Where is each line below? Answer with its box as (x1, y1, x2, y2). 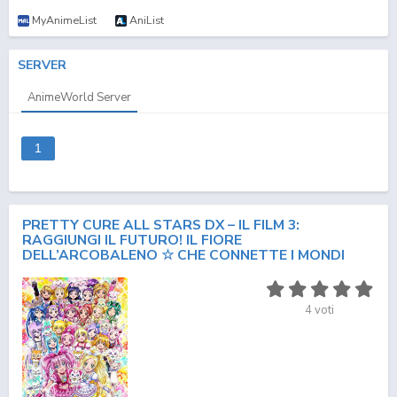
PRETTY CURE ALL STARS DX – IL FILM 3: (22, 215, 300, 235)
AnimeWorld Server (27, 90, 131, 105)
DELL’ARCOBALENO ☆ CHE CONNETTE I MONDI (22, 245, 345, 265)
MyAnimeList (32, 13, 97, 27)
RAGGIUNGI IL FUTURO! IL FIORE (22, 230, 242, 250)
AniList (129, 13, 164, 27)
